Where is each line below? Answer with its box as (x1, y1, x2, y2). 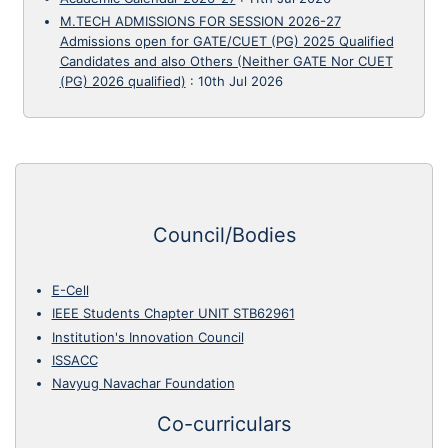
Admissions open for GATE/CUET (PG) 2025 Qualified (59, 33, 394, 50)
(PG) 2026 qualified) (59, 73, 186, 90)
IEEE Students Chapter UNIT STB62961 (51, 305, 295, 322)
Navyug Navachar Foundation (51, 375, 235, 391)
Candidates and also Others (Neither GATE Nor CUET (59, 53, 393, 70)
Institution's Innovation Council (51, 328, 244, 345)
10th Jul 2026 (197, 73, 283, 90)
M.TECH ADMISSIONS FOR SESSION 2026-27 (59, 13, 341, 30)
